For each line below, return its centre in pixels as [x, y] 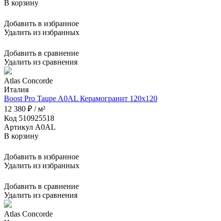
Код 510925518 [29, 118]
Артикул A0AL [30, 127]
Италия [16, 89]
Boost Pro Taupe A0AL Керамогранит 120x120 [81, 98]
